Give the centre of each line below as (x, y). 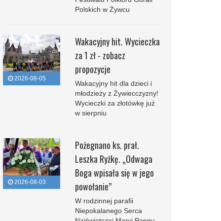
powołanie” (93, 186)
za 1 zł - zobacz (100, 55)
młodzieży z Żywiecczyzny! (116, 93)
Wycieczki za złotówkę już (115, 103)
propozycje (92, 69)
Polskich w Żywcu (102, 9)
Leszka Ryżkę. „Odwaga (113, 159)
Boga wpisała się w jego (114, 173)
